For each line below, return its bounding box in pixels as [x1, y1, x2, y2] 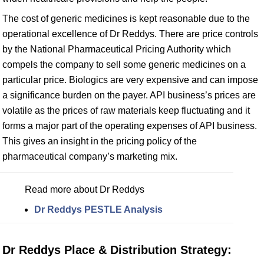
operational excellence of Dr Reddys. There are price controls [2, 29, 258, 39]
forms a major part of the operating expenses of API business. [2, 121, 257, 131]
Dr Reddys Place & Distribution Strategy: [2, 243, 232, 256]
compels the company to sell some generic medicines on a [2, 60, 246, 70]
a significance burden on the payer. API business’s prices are [2, 90, 256, 100]
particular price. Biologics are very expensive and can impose [2, 75, 258, 85]
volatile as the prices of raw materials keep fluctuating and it [2, 105, 250, 115]
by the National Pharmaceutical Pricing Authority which [2, 44, 231, 54]
